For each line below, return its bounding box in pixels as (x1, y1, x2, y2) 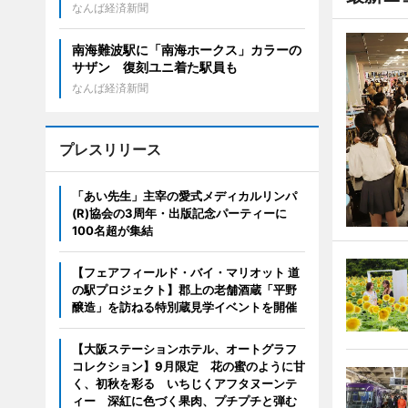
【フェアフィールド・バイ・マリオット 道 (71, 265, 300, 280)
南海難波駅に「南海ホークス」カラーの (71, 42, 301, 57)
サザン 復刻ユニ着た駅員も (71, 59, 238, 75)
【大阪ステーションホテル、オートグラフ (71, 342, 297, 356)
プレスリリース (58, 140, 161, 158)
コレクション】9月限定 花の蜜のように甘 (71, 359, 305, 373)
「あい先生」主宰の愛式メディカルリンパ (71, 189, 297, 203)
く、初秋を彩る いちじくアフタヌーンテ (71, 376, 297, 391)
